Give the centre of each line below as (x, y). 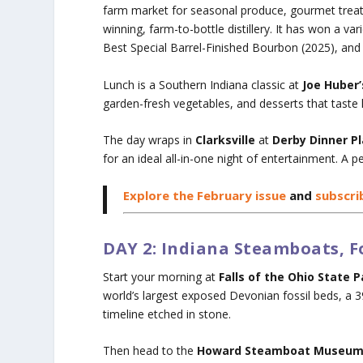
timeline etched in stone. (167, 314)
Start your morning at (161, 276)
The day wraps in (148, 139)
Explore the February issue (205, 196)
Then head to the (149, 351)
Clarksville (224, 139)
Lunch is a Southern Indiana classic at (203, 84)
